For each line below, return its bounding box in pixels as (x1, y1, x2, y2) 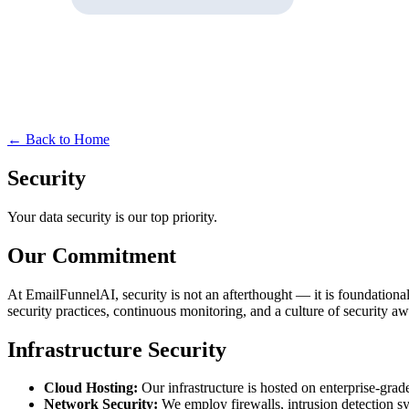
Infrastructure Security (7, 337, 226, 362)
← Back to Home (7, 131, 110, 147)
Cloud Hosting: (44, 380, 138, 396)
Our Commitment (7, 243, 176, 267)
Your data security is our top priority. (7, 208, 217, 225)
